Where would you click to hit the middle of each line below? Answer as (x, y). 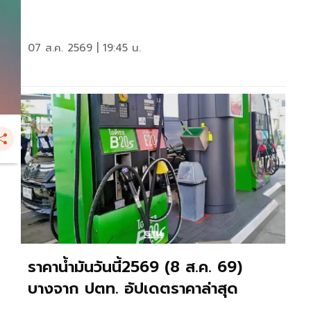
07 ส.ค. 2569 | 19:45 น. (84, 48)
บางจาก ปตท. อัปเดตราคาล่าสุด (133, 288)
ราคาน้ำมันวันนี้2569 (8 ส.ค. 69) (135, 267)
